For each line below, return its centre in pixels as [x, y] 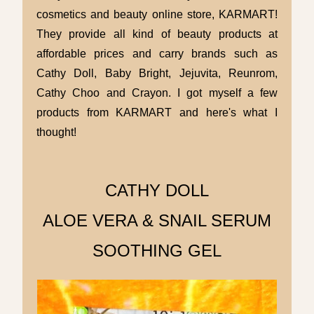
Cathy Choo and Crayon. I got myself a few [157, 93]
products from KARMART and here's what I [157, 112]
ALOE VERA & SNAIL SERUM [157, 221]
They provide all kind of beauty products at [157, 34]
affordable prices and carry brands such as [157, 53]
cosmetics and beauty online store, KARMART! [157, 14]
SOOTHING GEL [157, 251]
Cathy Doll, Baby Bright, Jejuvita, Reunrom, [157, 73]
